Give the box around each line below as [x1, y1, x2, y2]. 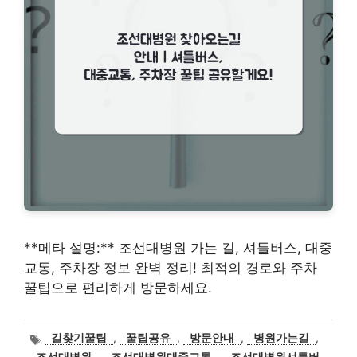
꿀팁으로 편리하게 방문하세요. [24, 279, 212, 296]
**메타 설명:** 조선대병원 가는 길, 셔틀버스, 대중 [24, 239, 332, 256]
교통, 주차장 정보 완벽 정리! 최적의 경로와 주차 [24, 259, 317, 276]
